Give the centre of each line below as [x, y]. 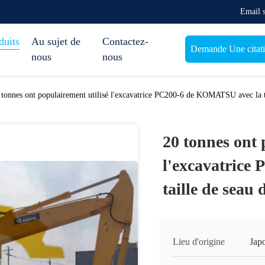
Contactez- [125, 41]
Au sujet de [56, 41]
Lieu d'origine [199, 242]
